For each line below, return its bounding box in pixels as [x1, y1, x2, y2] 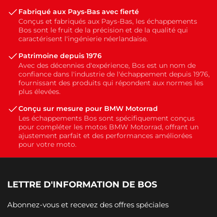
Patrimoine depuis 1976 [18, 51, 102, 61]
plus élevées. [18, 87, 61, 96]
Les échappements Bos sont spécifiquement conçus [18, 114, 195, 123]
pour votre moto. [18, 140, 77, 149]
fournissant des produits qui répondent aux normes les [18, 78, 203, 88]
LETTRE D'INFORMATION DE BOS [7, 179, 157, 190]
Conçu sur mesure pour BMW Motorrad [18, 104, 158, 113]
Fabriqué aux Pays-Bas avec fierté [18, 7, 139, 16]
